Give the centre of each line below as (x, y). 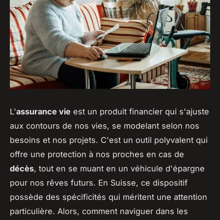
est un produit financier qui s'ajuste (140, 111)
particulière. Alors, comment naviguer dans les (99, 211)
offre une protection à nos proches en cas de (97, 154)
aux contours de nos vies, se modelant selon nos (105, 125)
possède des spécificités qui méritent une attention (109, 197)
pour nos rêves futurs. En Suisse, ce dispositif (99, 182)
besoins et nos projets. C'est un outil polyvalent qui (109, 140)
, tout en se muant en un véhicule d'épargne (119, 168)
